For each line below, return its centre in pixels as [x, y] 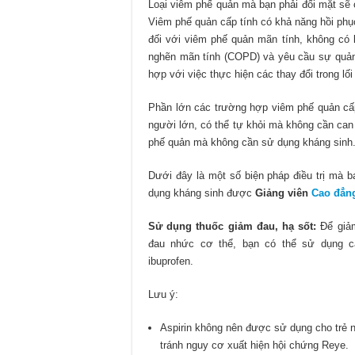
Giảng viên [283, 193]
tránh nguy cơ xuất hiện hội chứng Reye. [254, 345]
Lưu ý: [163, 295]
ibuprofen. [171, 261]
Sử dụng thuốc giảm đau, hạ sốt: [233, 227]
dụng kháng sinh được [202, 193]
